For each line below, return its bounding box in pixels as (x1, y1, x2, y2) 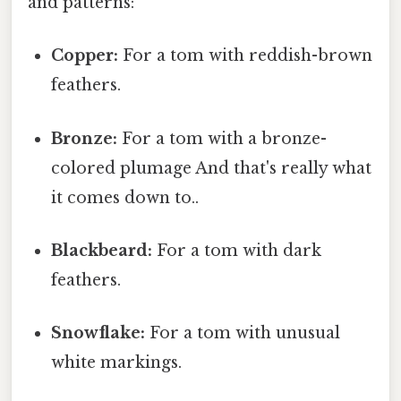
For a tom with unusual (145, 323, 341, 344)
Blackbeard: (51, 240, 153, 260)
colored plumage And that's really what (51, 158, 372, 178)
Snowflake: (51, 323, 146, 344)
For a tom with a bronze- (117, 128, 328, 149)
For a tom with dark (152, 240, 322, 260)
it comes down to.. (51, 187, 200, 208)
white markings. (51, 353, 183, 373)
